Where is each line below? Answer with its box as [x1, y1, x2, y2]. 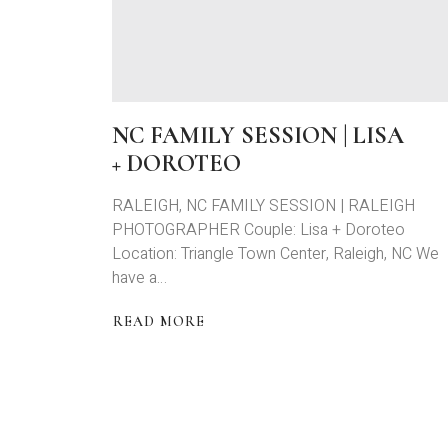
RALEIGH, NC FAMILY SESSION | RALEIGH [112, 194, 415, 219]
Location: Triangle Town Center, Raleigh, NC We [112, 242, 439, 267]
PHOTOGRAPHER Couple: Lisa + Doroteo [112, 218, 405, 243]
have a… [112, 266, 167, 291]
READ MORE [113, 313, 206, 331]
